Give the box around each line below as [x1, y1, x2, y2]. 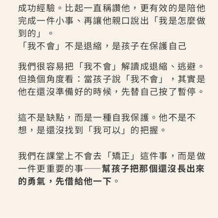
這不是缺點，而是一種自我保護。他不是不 [18, 110, 197, 123]
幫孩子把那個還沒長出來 [102, 161, 205, 174]
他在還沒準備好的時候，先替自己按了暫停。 [18, 84, 206, 97]
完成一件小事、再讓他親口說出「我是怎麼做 [18, 14, 206, 27]
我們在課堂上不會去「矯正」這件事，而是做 [18, 148, 206, 162]
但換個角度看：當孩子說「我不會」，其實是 [18, 72, 206, 85]
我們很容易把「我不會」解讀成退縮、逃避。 [18, 59, 206, 72]
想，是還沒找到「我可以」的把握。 [18, 123, 168, 136]
